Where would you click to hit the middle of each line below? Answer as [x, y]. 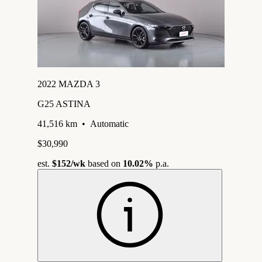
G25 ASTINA [64, 104]
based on [104, 163]
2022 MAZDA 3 [69, 84]
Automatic [109, 123]
